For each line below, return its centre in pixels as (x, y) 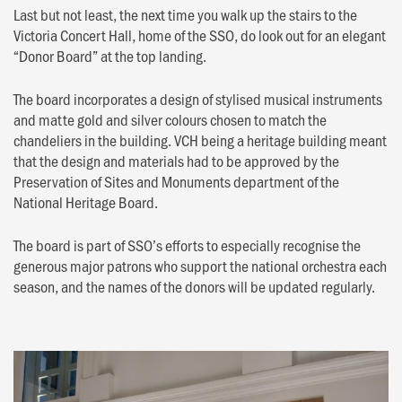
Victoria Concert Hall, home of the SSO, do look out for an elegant (200, 35)
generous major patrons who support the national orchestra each (200, 265)
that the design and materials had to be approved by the (176, 160)
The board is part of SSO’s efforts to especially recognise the (187, 245)
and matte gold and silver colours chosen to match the (170, 119)
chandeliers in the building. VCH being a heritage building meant (200, 140)
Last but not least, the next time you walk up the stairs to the (185, 14)
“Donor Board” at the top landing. (110, 55)
